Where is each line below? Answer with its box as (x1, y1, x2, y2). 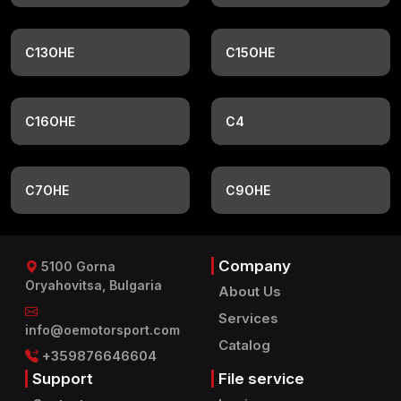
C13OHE (25, 45, 74, 60)
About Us (218, 283, 281, 300)
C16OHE (25, 114, 75, 129)
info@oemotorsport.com (25, 322, 180, 337)
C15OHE (226, 45, 275, 60)
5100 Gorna (38, 259, 115, 274)
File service (218, 370, 304, 388)
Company (218, 257, 291, 275)
